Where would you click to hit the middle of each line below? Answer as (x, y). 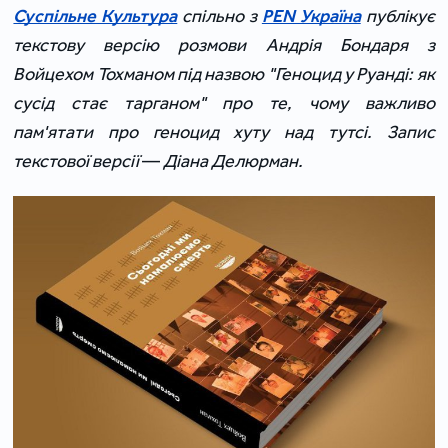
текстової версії (78, 161)
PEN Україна (311, 16)
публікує (397, 16)
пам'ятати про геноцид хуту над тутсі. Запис (224, 132)
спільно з (219, 16)
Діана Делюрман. (233, 161)
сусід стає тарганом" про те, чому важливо (224, 103)
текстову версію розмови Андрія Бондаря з (224, 45)
